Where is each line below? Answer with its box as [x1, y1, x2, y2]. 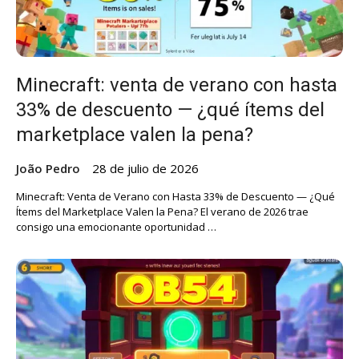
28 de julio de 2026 [92, 159, 199, 176]
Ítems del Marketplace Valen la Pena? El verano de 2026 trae [16, 204, 309, 219]
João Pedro [16, 159, 80, 176]
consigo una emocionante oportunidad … [16, 219, 216, 234]
